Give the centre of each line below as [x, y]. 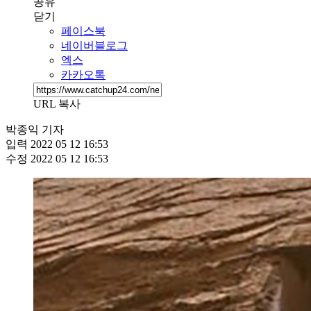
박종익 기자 [35, 129]
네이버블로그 [94, 45]
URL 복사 [57, 103]
